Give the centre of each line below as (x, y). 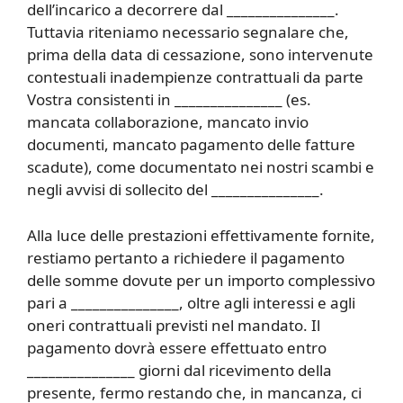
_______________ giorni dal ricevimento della (179, 370)
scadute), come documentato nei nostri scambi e (201, 167)
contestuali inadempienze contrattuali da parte (195, 77)
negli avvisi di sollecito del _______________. (175, 190)
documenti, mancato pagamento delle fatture (191, 145)
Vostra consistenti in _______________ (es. (169, 100)
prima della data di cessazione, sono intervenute (200, 55)
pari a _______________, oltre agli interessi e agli (191, 302)
